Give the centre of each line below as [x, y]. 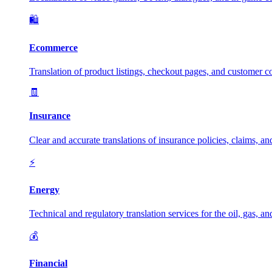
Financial [48, 263]
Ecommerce [53, 47]
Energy [44, 189]
